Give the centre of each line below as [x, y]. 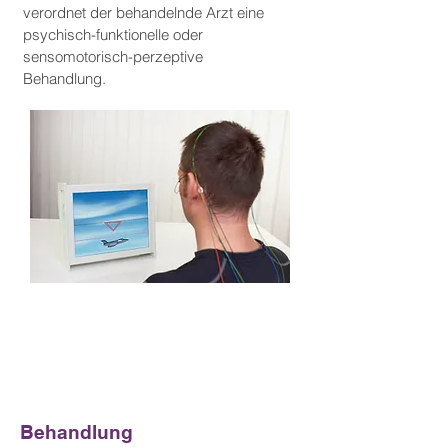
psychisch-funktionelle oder [113, 34]
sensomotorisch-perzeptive [113, 56]
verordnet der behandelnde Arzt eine [143, 12]
